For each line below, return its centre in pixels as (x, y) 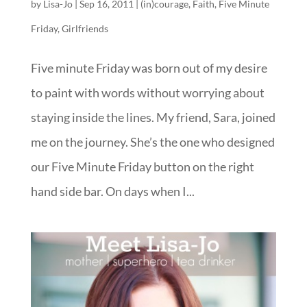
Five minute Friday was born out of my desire (149, 68)
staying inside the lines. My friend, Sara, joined (153, 118)
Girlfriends (85, 29)
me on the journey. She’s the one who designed (152, 142)
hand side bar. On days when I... (112, 192)
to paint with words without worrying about (147, 93)
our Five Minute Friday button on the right (142, 167)
